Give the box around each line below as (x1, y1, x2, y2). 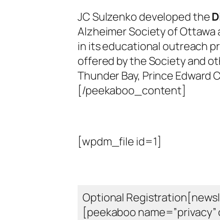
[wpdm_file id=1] (78, 134, 162, 149)
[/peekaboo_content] (78, 83, 187, 98)
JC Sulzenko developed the (78, 9, 212, 25)
